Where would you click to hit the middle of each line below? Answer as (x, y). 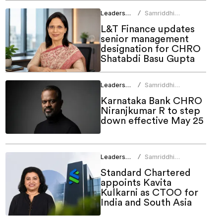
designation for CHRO (150, 49)
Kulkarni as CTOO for (149, 193)
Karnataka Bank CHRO (151, 101)
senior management (144, 39)
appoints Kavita (136, 183)
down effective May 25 (152, 121)
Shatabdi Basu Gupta (147, 59)
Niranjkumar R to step (150, 111)
